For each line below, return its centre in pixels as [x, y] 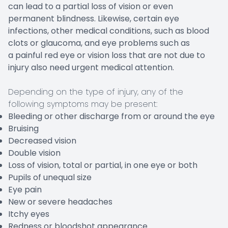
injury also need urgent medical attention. [91, 68]
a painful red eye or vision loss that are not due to [107, 55]
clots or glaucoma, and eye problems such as [99, 43]
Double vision [34, 153]
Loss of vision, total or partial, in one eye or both [103, 165]
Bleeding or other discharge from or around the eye [111, 117]
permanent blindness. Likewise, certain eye [94, 19]
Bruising [23, 129]
